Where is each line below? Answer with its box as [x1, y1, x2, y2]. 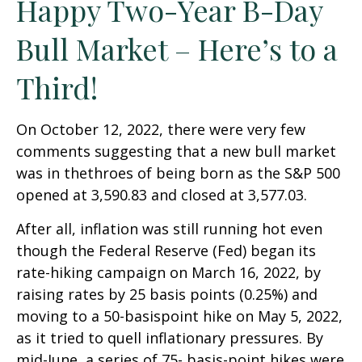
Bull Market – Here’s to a [16, 29, 338, 68]
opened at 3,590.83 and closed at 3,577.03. [16, 185, 307, 204]
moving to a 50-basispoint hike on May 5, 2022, [16, 306, 343, 326]
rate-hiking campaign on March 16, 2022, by [16, 263, 321, 282]
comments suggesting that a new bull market [16, 141, 336, 161]
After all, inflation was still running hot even [16, 219, 322, 238]
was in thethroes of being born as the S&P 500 [16, 163, 340, 183]
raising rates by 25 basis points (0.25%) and [16, 284, 318, 304]
